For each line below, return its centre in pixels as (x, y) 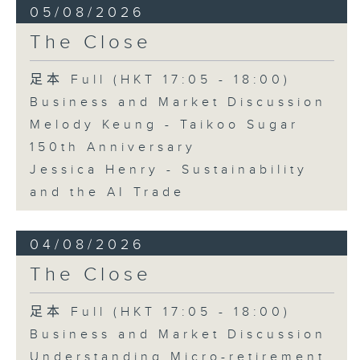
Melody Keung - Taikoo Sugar (164, 125)
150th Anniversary (112, 148)
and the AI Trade (107, 193)
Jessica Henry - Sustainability (168, 170)
